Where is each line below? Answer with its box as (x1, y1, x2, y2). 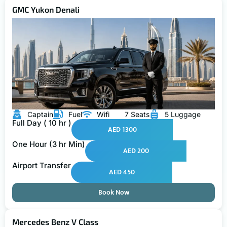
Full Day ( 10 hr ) (12, 118, 71, 128)
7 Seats (125, 109, 149, 119)
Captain (27, 109, 53, 119)
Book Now (98, 186, 129, 198)
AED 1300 (107, 123, 137, 135)
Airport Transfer (12, 160, 71, 170)
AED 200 (123, 144, 149, 157)
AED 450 (108, 166, 135, 178)
